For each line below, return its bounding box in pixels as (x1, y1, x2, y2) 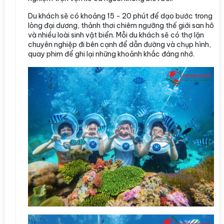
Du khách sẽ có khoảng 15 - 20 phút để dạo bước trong (28, 11, 212, 20)
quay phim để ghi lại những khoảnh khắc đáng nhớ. (28, 49, 194, 58)
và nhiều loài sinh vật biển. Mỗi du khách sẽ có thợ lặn (28, 30, 204, 39)
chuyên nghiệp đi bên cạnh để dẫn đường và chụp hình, (28, 39, 211, 49)
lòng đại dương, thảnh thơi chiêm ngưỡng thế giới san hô (28, 20, 214, 30)
